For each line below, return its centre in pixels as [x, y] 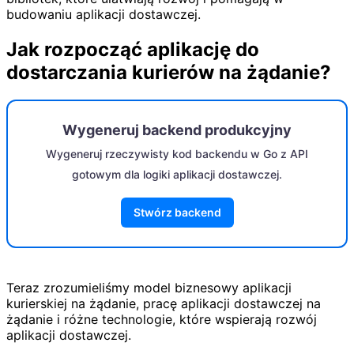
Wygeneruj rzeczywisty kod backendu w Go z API [177, 153]
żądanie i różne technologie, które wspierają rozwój [162, 319]
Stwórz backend [177, 212]
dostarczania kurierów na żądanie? [169, 72]
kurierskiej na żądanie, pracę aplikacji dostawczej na [164, 303]
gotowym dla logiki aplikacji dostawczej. [177, 174]
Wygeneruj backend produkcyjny [177, 130]
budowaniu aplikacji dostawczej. [104, 15]
